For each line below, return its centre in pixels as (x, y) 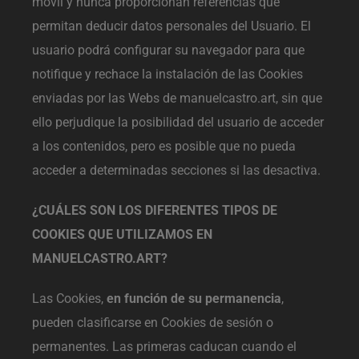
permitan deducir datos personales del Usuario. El (171, 26)
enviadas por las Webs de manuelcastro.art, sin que (177, 98)
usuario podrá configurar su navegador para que (168, 50)
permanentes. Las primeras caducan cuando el (164, 346)
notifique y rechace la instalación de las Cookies (167, 74)
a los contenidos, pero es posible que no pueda (164, 146)
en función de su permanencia (194, 298)
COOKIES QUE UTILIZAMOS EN (122, 234)
